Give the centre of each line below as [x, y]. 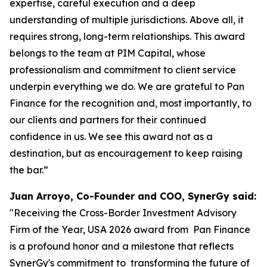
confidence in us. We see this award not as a [111, 136]
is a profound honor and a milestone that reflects [122, 246]
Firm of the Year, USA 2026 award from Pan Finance [130, 229]
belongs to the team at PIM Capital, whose [108, 53]
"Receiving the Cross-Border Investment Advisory [123, 213]
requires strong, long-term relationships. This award [127, 36]
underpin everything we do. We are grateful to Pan [127, 86]
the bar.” [29, 170]
